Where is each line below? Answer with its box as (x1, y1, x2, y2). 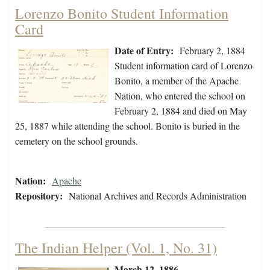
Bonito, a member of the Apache (115, 74, 239, 87)
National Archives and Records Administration (69, 189, 246, 202)
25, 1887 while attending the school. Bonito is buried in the (15, 119, 240, 133)
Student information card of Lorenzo (115, 59, 253, 72)
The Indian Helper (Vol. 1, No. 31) (15, 238, 217, 258)
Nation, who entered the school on (115, 89, 245, 102)
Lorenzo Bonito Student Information (15, 4, 228, 24)
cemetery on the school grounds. (15, 134, 141, 148)
